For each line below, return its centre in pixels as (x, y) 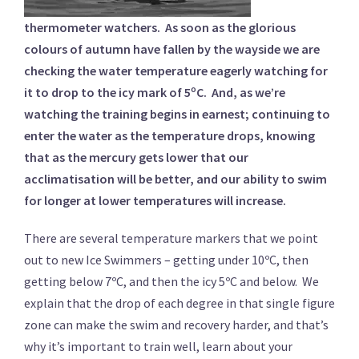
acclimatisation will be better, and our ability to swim (175, 179)
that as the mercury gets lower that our (136, 157)
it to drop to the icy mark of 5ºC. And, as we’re (155, 92)
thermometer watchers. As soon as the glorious (160, 27)
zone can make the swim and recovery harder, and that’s (176, 325)
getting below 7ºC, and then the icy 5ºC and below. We (171, 281)
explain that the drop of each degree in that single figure (179, 303)
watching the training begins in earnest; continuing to (177, 114)
